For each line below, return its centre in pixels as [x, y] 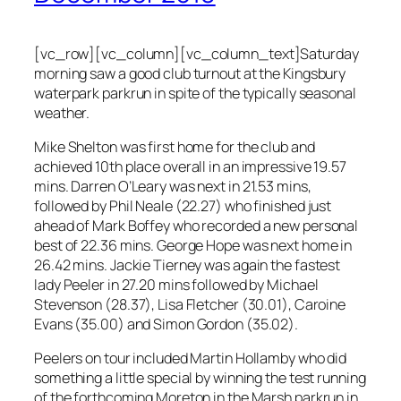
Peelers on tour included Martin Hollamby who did [191, 358]
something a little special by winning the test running [200, 378]
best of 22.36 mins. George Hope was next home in [193, 246]
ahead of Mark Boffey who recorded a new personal [196, 226]
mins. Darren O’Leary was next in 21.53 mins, [173, 187]
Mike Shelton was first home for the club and [175, 147]
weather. [62, 112]
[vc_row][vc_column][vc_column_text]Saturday [196, 53]
